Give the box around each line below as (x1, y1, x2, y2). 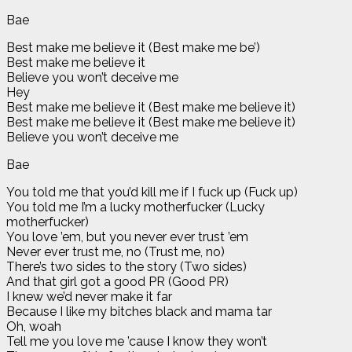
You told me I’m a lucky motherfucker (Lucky (6, 199, 265, 214)
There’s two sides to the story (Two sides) (6, 258, 247, 274)
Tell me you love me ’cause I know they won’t (6, 333, 267, 349)
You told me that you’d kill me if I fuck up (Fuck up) (6, 184, 298, 200)
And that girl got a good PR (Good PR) (6, 273, 229, 289)
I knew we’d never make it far (6, 288, 172, 304)
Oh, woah (6, 318, 61, 334)
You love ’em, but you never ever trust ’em (6, 229, 248, 244)
